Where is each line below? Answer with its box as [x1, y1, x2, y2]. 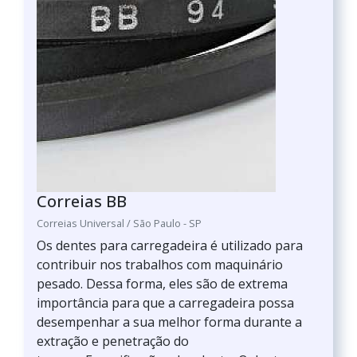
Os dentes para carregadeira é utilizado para [37, 237, 303, 254]
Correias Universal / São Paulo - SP [37, 216, 202, 230]
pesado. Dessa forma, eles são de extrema [37, 275, 288, 292]
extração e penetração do [37, 332, 189, 350]
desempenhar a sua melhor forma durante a [37, 313, 302, 331]
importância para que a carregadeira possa [37, 294, 294, 312]
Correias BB [37, 190, 127, 212]
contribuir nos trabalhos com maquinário [37, 256, 283, 273]
